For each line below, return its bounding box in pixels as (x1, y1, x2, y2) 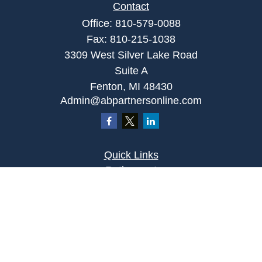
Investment (105, 180, 157, 191)
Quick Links (104, 149, 158, 161)
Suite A (114, 65, 148, 77)
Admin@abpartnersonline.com (60, 95, 202, 106)
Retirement (105, 164, 157, 176)
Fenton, (89, 81, 126, 92)
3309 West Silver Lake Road (64, 49, 198, 61)
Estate (116, 195, 146, 206)
